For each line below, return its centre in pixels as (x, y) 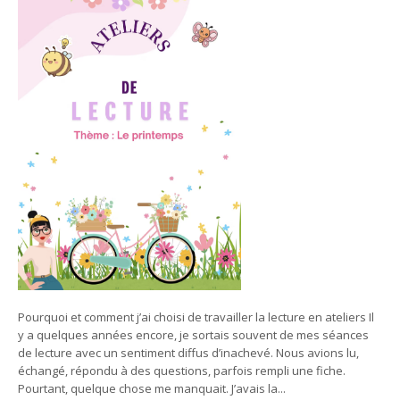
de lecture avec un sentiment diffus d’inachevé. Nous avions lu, (188, 352)
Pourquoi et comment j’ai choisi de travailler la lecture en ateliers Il (196, 317)
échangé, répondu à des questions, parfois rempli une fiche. (182, 370)
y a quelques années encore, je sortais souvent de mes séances (193, 334)
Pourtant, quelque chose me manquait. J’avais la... (152, 388)
